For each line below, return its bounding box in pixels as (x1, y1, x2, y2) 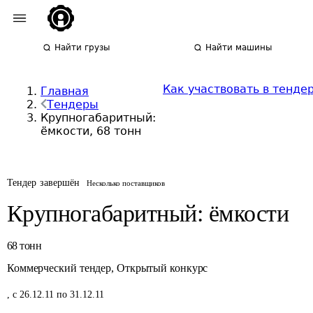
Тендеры (47, 98, 99, 111)
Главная (41, 85, 89, 98)
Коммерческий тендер (7, 262, 112, 274)
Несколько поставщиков (87, 179, 166, 187)
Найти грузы (54, 43, 110, 52)
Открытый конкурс (116, 262, 208, 274)
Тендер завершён (7, 177, 80, 188)
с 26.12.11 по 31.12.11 (13, 289, 104, 300)
